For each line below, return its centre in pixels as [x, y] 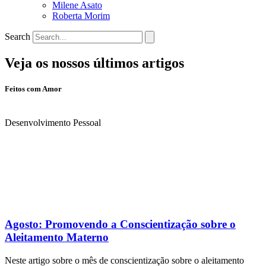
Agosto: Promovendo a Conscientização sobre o [120, 224]
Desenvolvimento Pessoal [53, 123]
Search [18, 37]
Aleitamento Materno [57, 237]
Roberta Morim [81, 16]
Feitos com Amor [33, 89]
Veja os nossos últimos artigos [94, 63]
